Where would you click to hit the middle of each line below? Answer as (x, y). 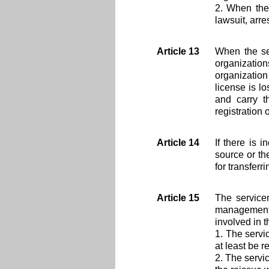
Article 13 (178, 51)
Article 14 (178, 143)
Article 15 (178, 198)
